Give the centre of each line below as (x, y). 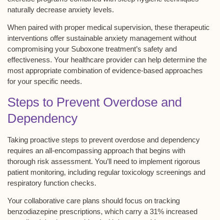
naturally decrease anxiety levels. (61, 9)
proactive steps (55, 139)
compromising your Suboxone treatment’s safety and (92, 49)
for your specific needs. (45, 82)
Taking (19, 139)
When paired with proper (47, 27)
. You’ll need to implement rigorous (146, 161)
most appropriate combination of (60, 71)
